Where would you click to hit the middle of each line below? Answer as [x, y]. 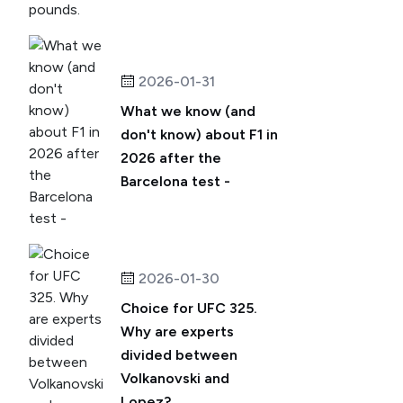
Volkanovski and [175, 378]
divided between [179, 355]
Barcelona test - [175, 181]
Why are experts [177, 331]
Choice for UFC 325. [189, 308]
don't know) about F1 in [199, 134]
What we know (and [188, 111]
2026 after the [171, 158]
